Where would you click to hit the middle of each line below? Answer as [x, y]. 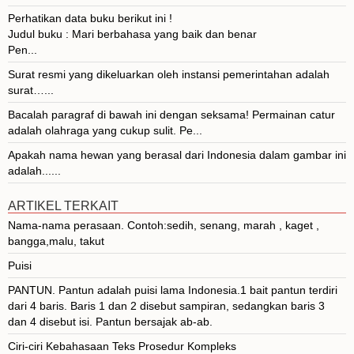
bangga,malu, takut [56, 241]
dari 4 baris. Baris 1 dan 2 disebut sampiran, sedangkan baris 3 [166, 305]
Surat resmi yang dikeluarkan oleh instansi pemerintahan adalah [169, 74]
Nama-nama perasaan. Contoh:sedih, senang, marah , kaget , [164, 225]
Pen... [23, 49]
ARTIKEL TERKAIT [63, 205]
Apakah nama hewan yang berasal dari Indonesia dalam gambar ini [177, 154]
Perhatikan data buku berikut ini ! [90, 18]
